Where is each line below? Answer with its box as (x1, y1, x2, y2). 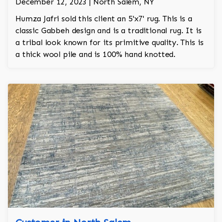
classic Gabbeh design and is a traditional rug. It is (15, 26, 202, 36)
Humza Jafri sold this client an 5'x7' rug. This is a (15, 14, 192, 24)
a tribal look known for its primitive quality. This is (15, 38, 204, 48)
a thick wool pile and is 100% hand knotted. (15, 50, 176, 59)
